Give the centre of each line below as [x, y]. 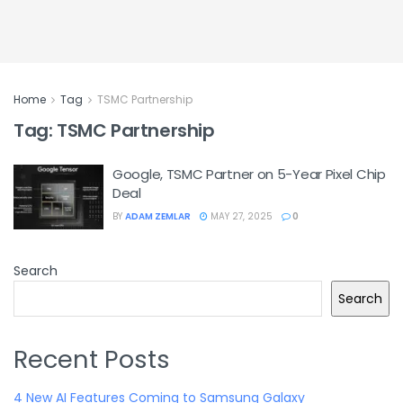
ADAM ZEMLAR [158, 216]
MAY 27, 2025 [240, 216]
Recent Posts [92, 359]
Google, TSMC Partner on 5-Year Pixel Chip [249, 174]
